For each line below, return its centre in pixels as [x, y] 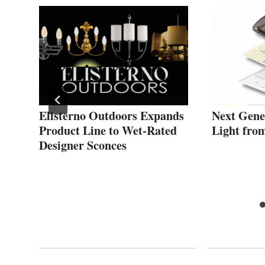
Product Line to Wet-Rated [108, 130]
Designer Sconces [83, 145]
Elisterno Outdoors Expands [112, 115]
